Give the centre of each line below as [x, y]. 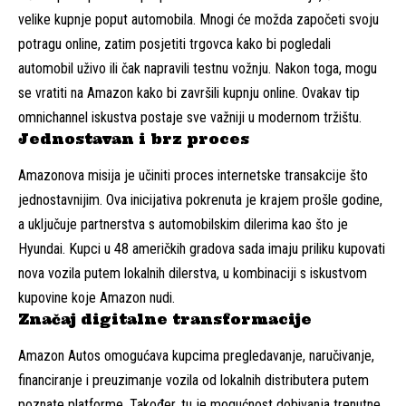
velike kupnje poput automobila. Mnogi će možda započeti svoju [198, 19]
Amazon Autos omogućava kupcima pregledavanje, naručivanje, [196, 355]
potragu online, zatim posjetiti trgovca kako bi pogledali [174, 43]
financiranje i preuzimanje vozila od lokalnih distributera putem [193, 380]
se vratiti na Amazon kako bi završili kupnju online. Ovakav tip [189, 92]
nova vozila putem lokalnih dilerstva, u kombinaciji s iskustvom [193, 273]
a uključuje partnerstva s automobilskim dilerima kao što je [183, 224]
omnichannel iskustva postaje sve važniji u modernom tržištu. [190, 117]
